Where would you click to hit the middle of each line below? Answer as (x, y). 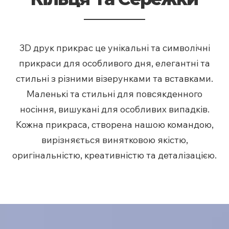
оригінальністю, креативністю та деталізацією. (114, 155)
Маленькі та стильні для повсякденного (114, 94)
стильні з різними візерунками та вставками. (114, 78)
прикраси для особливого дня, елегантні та (114, 63)
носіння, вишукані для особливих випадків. (114, 109)
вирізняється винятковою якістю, (114, 140)
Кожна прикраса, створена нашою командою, (114, 124)
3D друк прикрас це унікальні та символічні (114, 48)
